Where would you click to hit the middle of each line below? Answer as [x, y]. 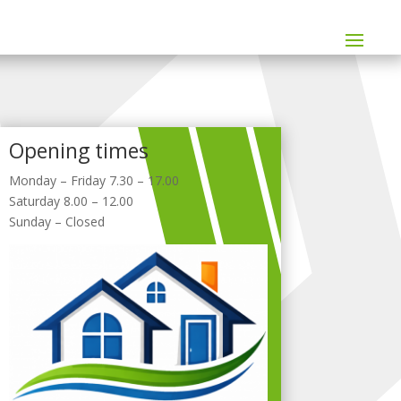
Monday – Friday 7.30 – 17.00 [94, 180]
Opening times [78, 150]
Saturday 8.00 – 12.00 [71, 200]
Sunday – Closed [56, 221]
